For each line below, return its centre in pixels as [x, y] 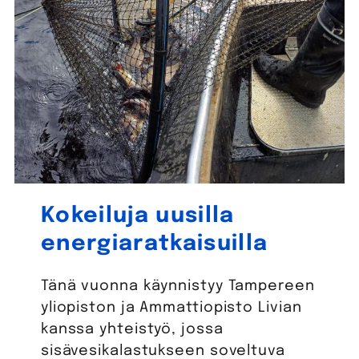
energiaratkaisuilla [154, 244]
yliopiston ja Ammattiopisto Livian [171, 307]
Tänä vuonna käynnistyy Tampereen [177, 286]
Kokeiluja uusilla [137, 216]
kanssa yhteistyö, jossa [132, 329]
